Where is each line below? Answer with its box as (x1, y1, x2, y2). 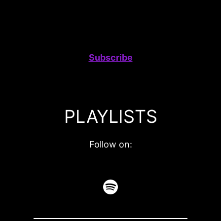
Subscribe (88, 52, 133, 63)
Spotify (101, 175, 161, 197)
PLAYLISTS (64, 105, 157, 127)
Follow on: (89, 139, 132, 149)
